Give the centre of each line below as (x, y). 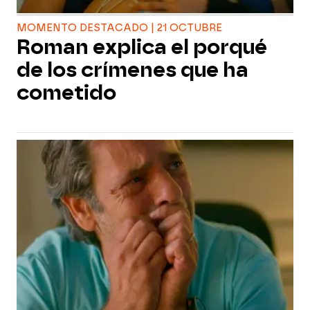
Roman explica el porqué (142, 47)
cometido (66, 93)
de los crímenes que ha (133, 70)
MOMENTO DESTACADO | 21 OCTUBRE (119, 28)
